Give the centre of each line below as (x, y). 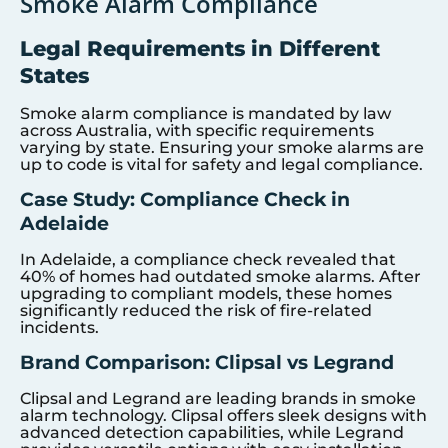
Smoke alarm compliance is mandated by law (205, 113)
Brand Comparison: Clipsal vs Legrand (207, 362)
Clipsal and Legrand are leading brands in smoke (218, 399)
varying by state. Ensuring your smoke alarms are (222, 147)
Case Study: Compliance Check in (185, 199)
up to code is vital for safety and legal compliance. (221, 164)
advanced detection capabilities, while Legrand (212, 433)
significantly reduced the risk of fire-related (196, 311)
